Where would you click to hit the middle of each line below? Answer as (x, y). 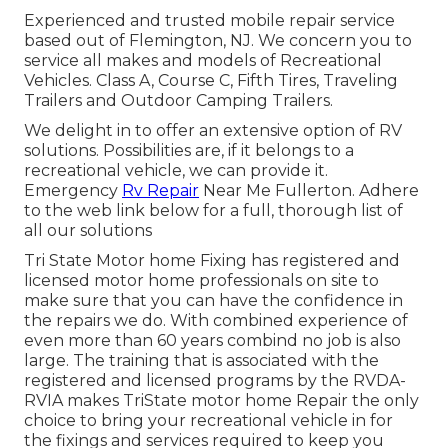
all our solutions (88, 230)
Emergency (73, 190)
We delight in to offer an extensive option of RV (213, 130)
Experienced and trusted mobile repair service (209, 20)
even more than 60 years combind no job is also (212, 340)
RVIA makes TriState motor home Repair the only (221, 400)
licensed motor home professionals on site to (201, 280)
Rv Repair (160, 190)
